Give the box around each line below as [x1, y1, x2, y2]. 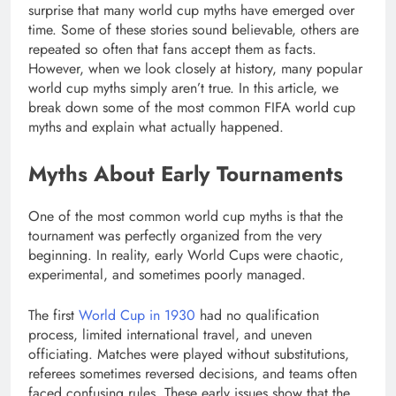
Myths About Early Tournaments [28, 158, 343, 190]
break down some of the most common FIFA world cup [28, 97, 355, 118]
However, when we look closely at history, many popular [28, 58, 362, 80]
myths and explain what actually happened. [28, 117, 284, 138]
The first [28, 305, 79, 326]
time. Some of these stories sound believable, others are [28, 19, 359, 41]
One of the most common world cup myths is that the [28, 206, 343, 227]
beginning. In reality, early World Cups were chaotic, [28, 245, 344, 266]
